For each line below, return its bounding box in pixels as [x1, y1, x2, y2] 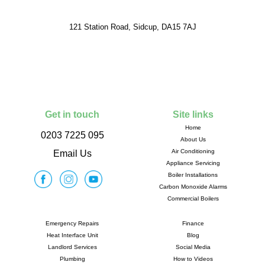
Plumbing [59, 255, 85, 262]
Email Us [53, 148, 92, 159]
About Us [180, 135, 206, 143]
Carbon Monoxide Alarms [159, 183, 227, 190]
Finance [182, 219, 204, 227]
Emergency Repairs [46, 219, 99, 227]
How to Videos [173, 255, 213, 262]
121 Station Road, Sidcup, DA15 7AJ [69, 22, 196, 31]
